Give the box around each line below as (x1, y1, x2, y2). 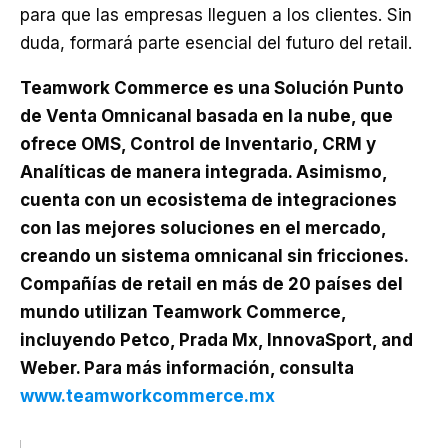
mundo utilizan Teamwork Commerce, (20, 302, 346, 322)
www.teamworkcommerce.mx (20, 386, 275, 406)
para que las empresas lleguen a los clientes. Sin (20, 5, 412, 25)
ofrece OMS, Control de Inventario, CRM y (20, 134, 376, 154)
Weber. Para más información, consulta (20, 358, 354, 378)
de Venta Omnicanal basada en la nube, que (20, 106, 393, 126)
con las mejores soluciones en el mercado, (20, 218, 386, 238)
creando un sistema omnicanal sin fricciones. (20, 246, 408, 266)
